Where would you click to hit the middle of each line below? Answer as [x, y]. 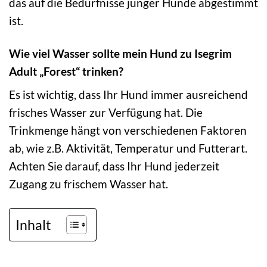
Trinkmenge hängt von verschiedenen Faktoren [128, 131]
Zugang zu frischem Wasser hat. [89, 184]
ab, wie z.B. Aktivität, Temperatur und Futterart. [128, 148]
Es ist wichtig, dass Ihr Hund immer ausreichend [128, 95]
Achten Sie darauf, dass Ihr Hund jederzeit [114, 166]
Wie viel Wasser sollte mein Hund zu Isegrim [120, 53]
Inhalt [33, 225]
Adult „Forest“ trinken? [66, 71]
